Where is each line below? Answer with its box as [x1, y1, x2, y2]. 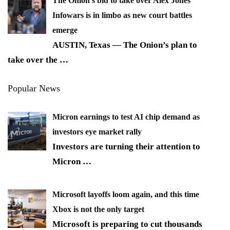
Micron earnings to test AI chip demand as [52, 112, 200, 121]
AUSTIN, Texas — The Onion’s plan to [52, 40, 197, 50]
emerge [52, 25, 78, 34]
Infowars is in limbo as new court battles [52, 10, 192, 20]
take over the [8, 54, 60, 65]
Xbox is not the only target [52, 205, 144, 214]
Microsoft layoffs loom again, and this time [52, 190, 199, 199]
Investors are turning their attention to [52, 141, 200, 151]
